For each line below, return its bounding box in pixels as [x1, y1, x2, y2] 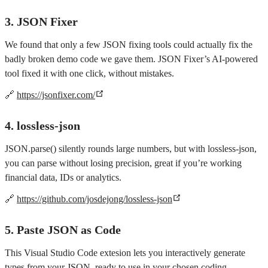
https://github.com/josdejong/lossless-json [17, 194, 172, 204]
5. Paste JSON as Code [5, 223, 121, 236]
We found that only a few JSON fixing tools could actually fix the [5, 39, 252, 50]
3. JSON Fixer [5, 15, 78, 28]
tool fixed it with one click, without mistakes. [5, 68, 174, 78]
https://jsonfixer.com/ [17, 90, 95, 100]
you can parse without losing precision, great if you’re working [5, 158, 242, 168]
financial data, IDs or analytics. [5, 172, 121, 182]
